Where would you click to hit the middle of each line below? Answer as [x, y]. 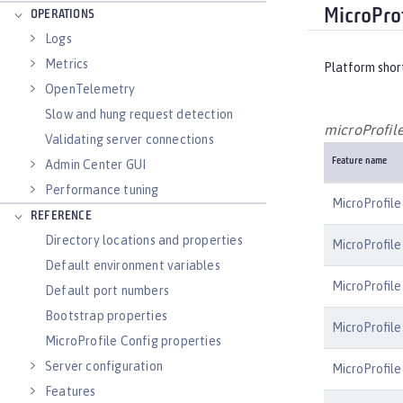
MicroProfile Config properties [133, 341]
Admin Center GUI [96, 165]
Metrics [67, 64]
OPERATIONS [63, 15]
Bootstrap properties [106, 316]
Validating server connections [130, 139]
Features [71, 391]
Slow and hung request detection [139, 114]
